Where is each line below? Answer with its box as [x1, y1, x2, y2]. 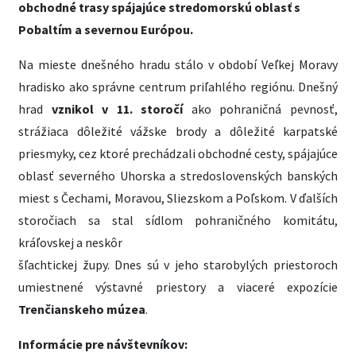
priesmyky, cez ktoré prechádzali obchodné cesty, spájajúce [18, 145, 338, 161]
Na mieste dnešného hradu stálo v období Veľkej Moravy [18, 56, 338, 72]
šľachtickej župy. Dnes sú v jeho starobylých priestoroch [18, 257, 338, 273]
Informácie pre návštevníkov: [18, 336, 188, 352]
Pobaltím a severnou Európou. [18, 21, 193, 37]
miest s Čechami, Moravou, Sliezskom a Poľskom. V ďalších [18, 190, 338, 206]
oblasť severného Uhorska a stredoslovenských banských [18, 168, 338, 184]
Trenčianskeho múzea [18, 301, 145, 317]
